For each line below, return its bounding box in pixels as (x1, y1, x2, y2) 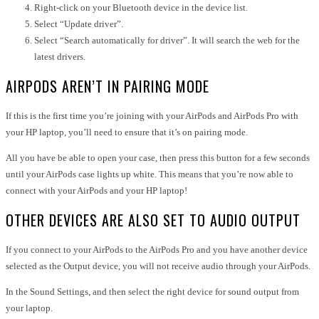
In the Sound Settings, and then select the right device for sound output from (6, 286, 299, 297)
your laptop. (6, 302, 53, 313)
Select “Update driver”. (34, 18, 123, 29)
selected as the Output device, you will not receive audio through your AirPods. (6, 260, 310, 271)
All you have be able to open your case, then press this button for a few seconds (6, 152, 310, 163)
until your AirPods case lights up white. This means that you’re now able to (6, 168, 293, 179)
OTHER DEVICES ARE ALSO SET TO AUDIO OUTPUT (6, 209, 300, 231)
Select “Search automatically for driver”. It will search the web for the (34, 34, 300, 46)
